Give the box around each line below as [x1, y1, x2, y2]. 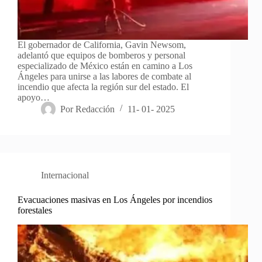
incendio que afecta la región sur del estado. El [18, 81, 189, 92]
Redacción [75, 104, 115, 114]
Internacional [41, 170, 89, 180]
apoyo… [18, 92, 50, 102]
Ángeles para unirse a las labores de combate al [18, 71, 191, 81]
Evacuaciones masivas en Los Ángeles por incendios [18, 194, 212, 205]
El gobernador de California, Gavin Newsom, [18, 39, 186, 50]
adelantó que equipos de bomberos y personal [18, 50, 185, 60]
